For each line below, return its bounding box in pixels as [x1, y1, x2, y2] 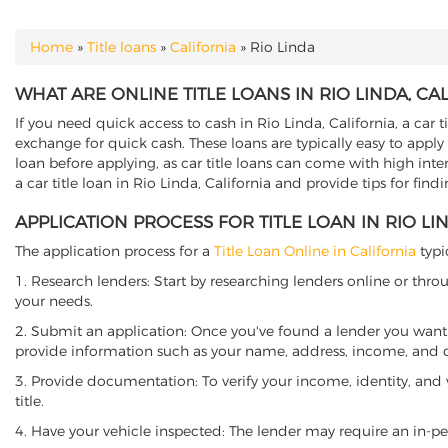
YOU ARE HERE [15, 48, 145, 68]
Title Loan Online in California [214, 242, 416, 260]
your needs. [15, 292, 93, 310]
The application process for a [15, 242, 214, 260]
